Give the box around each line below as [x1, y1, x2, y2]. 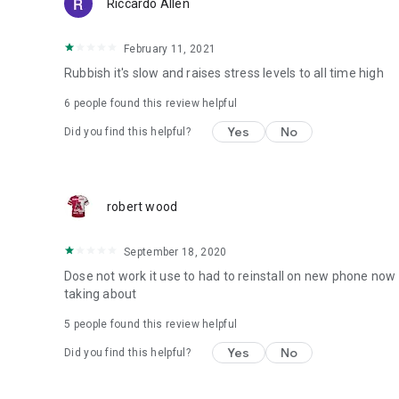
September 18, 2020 [124, 246, 227, 258]
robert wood [107, 199, 178, 214]
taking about [64, 287, 137, 301]
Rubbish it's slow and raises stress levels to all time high [64, 66, 384, 80]
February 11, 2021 [124, 43, 216, 55]
